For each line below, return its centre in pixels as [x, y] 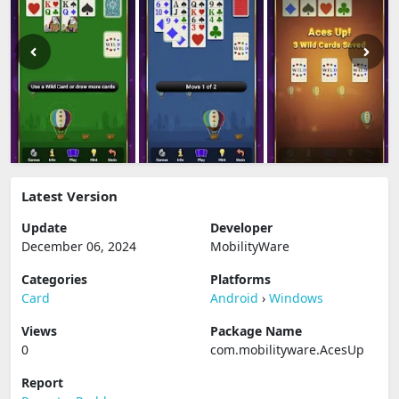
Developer [241, 228]
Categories [54, 279]
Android [234, 298]
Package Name [256, 331]
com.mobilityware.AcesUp [287, 350]
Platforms [240, 279]
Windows [296, 298]
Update [44, 228]
